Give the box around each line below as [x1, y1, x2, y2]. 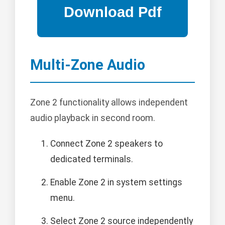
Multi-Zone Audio [30, 56, 145, 74]
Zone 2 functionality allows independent [30, 97, 188, 107]
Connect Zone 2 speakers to [50, 138, 163, 149]
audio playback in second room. [30, 113, 155, 123]
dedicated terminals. [50, 154, 133, 164]
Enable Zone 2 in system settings [50, 177, 182, 187]
